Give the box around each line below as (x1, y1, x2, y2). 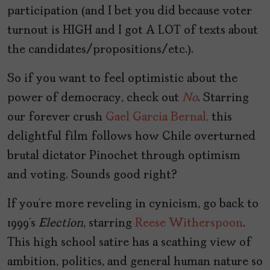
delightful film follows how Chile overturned (7, 131, 256, 143)
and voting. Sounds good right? (7, 169, 177, 182)
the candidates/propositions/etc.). (7, 44, 193, 57)
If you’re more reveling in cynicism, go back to (7, 198, 259, 211)
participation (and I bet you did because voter (7, 5, 252, 18)
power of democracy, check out (7, 92, 182, 105)
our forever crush (7, 111, 105, 124)
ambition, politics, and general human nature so (7, 256, 263, 269)
